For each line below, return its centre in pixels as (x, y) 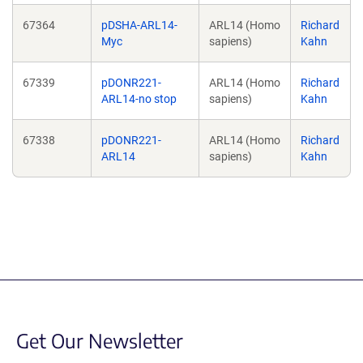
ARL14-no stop (139, 99)
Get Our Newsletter (100, 340)
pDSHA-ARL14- (139, 25)
